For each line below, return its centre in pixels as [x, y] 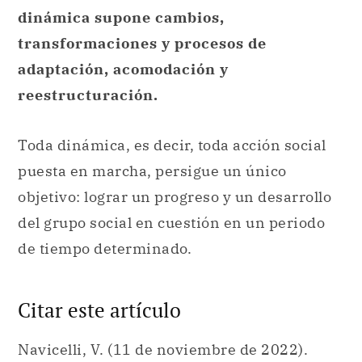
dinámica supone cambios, [121, 18]
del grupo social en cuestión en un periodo [171, 222]
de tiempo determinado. [108, 248]
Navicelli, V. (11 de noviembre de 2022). [163, 350]
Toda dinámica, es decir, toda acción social [172, 145]
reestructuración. [90, 95]
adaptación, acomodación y [123, 69]
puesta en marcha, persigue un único [152, 170]
